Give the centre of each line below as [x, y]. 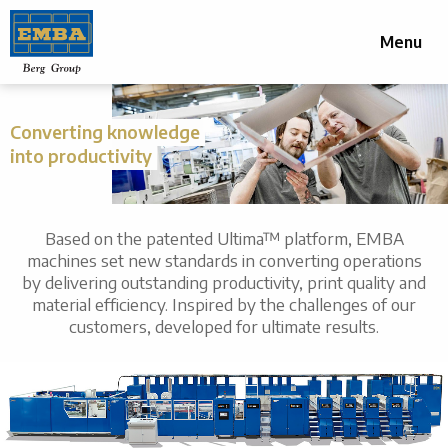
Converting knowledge [105, 131]
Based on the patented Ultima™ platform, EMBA [224, 238]
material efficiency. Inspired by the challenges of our [224, 304]
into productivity [81, 155]
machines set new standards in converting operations [224, 260]
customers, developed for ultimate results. [224, 326]
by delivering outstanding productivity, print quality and [224, 282]
